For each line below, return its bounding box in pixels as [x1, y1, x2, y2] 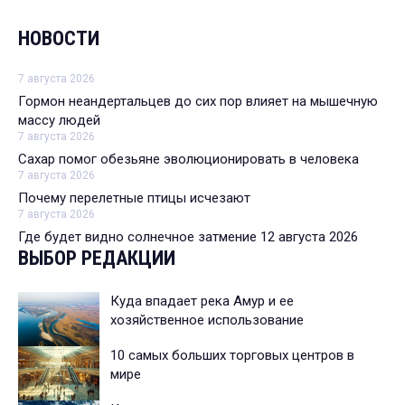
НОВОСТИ [18, 27, 99, 51]
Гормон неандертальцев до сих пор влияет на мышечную [18, 93, 378, 110]
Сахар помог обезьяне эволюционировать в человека [18, 151, 359, 168]
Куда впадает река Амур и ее [110, 293, 294, 310]
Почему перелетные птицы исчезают [18, 190, 250, 207]
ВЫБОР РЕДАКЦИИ [18, 247, 175, 270]
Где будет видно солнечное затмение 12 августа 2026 [18, 229, 358, 246]
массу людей [18, 112, 100, 129]
